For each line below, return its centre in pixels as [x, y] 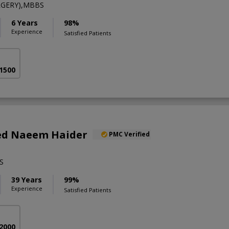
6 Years [25, 22]
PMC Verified [129, 134]
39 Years [27, 179]
